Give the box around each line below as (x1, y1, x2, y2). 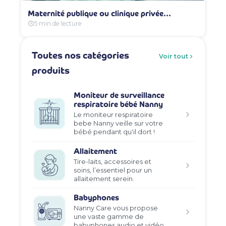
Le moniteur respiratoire (74, 111, 153, 119)
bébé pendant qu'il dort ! (74, 128, 155, 136)
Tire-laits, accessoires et (74, 157, 152, 165)
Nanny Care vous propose (74, 204, 158, 212)
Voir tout (159, 52, 188, 60)
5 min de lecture (34, 19, 82, 27)
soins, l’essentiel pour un (74, 166, 152, 174)
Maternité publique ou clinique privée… (28, 9, 172, 18)
